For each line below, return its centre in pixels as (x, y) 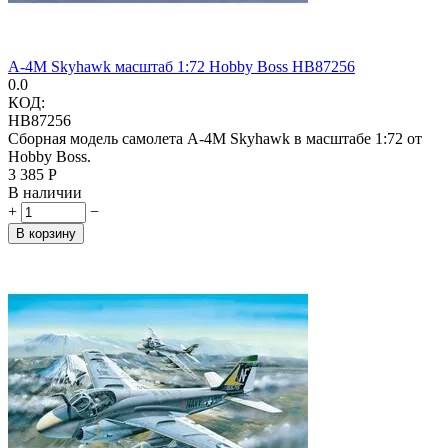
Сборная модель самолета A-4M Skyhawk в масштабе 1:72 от (215, 138)
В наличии (45, 192)
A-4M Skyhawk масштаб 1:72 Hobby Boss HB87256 (181, 66)
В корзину (46, 233)
